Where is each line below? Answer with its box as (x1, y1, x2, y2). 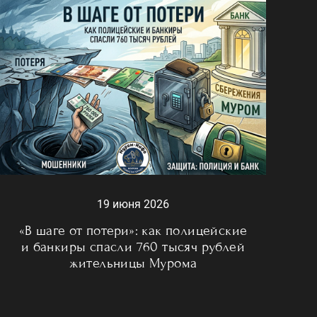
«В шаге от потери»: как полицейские (18, 222, 248, 239)
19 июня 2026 (97, 197, 169, 212)
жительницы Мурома (69, 255, 197, 272)
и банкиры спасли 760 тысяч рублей (21, 238, 246, 255)
